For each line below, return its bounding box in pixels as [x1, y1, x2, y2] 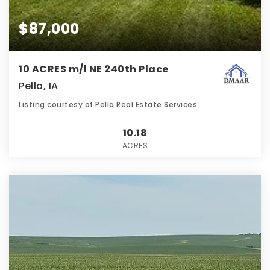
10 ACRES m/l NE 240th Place [19, 62, 169, 77]
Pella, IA [19, 79, 58, 93]
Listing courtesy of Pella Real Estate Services [19, 99, 197, 110]
